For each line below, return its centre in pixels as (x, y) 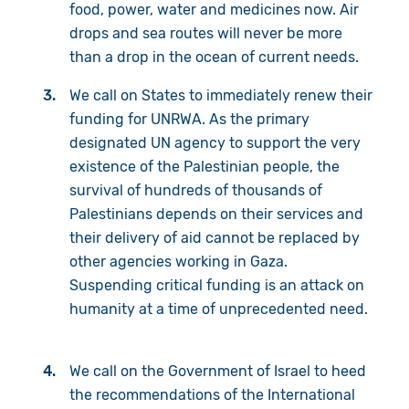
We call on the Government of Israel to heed (217, 371)
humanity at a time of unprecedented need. (218, 309)
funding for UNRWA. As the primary (189, 119)
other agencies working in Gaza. (178, 261)
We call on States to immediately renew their (220, 95)
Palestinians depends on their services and (216, 214)
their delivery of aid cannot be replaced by (214, 237)
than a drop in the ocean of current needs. (217, 57)
